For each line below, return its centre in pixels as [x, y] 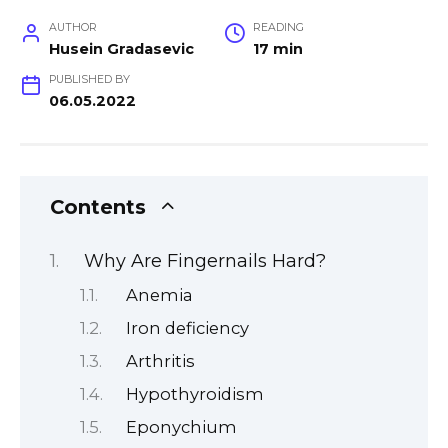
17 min [277, 49]
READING [278, 28]
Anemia [160, 295]
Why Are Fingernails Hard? [204, 261]
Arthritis [161, 361]
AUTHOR [72, 28]
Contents [98, 207]
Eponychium [182, 427]
